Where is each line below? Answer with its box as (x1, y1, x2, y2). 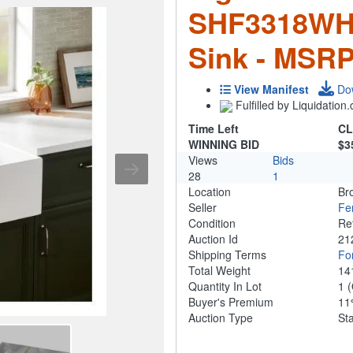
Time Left (188, 121, 239, 137)
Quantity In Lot (188, 278, 262, 295)
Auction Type (188, 310, 253, 326)
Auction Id (188, 231, 238, 247)
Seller (188, 199, 217, 216)
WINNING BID (188, 136, 259, 153)
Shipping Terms (188, 247, 266, 263)
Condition (188, 215, 236, 232)
